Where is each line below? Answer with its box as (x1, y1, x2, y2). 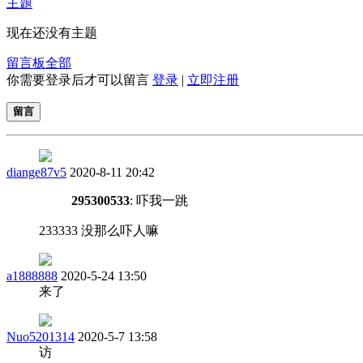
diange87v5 (6, 164, 66, 179)
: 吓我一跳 (130, 193, 188, 207)
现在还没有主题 (6, 25, 97, 40)
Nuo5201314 (6, 329, 75, 344)
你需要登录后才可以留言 (6, 72, 152, 87)
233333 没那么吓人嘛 (39, 223, 159, 237)
